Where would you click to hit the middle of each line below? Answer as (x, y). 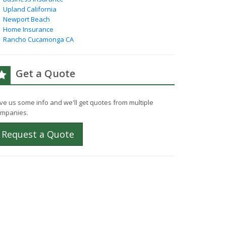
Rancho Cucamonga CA (38, 39)
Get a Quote (45, 73)
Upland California (30, 9)
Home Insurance (28, 29)
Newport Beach (26, 19)
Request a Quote (38, 134)
